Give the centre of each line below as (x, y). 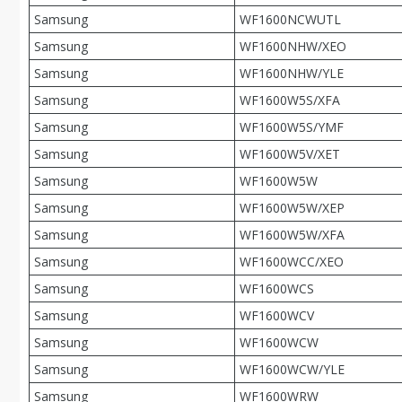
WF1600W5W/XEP (292, 208)
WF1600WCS (277, 288)
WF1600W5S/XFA (290, 100)
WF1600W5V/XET (290, 154)
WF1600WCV (277, 315)
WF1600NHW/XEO (293, 46)
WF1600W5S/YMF (292, 127)
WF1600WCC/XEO (292, 262)
